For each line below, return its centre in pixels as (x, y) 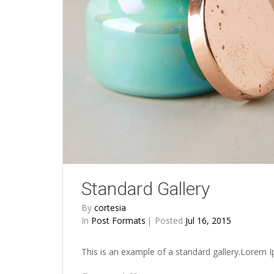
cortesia (110, 208)
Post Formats (118, 221)
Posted (170, 221)
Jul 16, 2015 (208, 221)
